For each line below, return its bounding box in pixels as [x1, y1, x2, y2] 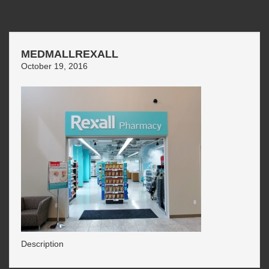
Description [21, 238, 64, 249]
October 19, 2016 [21, 61, 88, 71]
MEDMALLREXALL [21, 47, 118, 60]
